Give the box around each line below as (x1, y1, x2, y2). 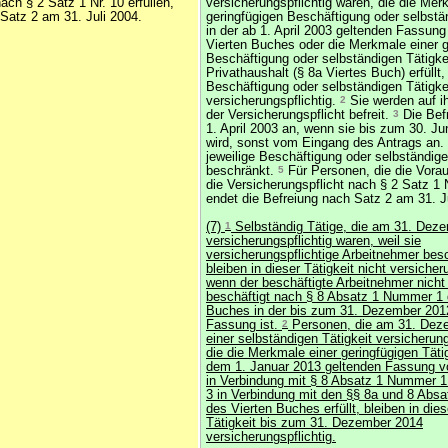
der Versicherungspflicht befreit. (206, 108, 393, 122)
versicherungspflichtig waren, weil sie (206, 234, 421, 248)
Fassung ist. (206, 318, 282, 332)
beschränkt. (206, 164, 278, 178)
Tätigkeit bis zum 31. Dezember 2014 (206, 416, 423, 430)
